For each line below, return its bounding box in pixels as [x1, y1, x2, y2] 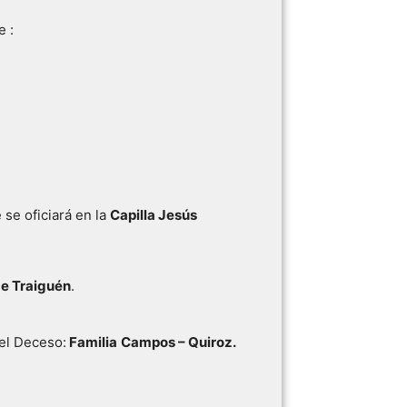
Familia [66, 333, 117, 351]
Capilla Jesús [110, 205, 197, 223]
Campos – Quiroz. [121, 333, 236, 351]
